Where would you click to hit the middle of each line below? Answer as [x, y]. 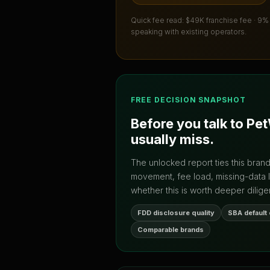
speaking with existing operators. [189, 32]
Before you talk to [189, 123]
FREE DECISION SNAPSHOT [189, 100]
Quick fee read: [158, 20]
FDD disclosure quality [176, 212]
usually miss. [172, 139]
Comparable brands [171, 229]
